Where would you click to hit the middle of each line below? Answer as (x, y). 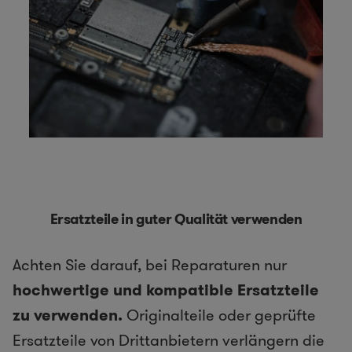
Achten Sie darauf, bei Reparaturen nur (150, 264)
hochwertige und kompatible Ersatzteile (166, 290)
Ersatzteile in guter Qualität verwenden (176, 219)
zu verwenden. (68, 315)
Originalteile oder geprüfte (219, 315)
